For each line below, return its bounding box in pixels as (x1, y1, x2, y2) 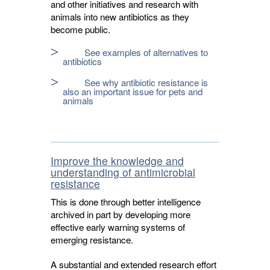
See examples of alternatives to (84, 46, 208, 58)
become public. (51, 23, 110, 36)
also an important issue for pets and (63, 85, 202, 98)
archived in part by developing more (51, 208, 190, 221)
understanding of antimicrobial (51, 165, 195, 180)
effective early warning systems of (51, 221, 185, 233)
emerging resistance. (51, 233, 133, 246)
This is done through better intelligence (51, 195, 201, 208)
